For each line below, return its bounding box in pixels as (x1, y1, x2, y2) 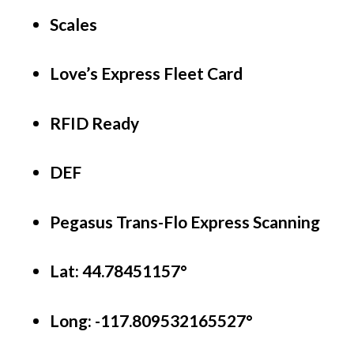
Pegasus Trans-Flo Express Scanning (50, 211, 320, 232)
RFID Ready (50, 112, 139, 133)
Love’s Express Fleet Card (50, 63, 243, 84)
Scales (50, 13, 97, 34)
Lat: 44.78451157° (50, 261, 187, 281)
